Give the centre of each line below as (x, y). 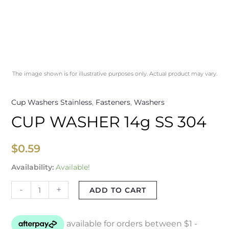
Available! (73, 167)
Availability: (32, 167)
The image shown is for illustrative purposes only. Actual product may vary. (114, 74)
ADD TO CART (118, 190)
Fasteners (113, 102)
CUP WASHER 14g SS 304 (109, 122)
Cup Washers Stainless (51, 102)
